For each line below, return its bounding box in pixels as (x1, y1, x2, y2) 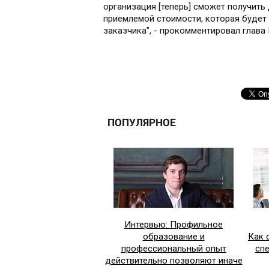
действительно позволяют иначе (104, 255, 243, 267)
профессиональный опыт (121, 243, 226, 255)
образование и (142, 231, 205, 243)
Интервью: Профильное (124, 219, 223, 231)
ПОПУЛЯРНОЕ (107, 115, 176, 130)
